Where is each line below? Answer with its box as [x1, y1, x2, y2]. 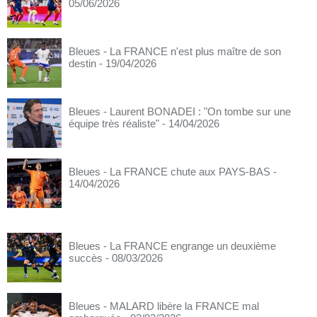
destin [69, 57, 96, 69]
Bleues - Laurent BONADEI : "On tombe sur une [69, 105, 291, 117]
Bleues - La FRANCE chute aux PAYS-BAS [69, 166, 270, 178]
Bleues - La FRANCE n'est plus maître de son [69, 45, 281, 57]
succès [69, 252, 103, 264]
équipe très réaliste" [69, 117, 159, 129]
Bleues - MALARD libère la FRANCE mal [69, 300, 259, 312]
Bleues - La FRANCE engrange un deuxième [69, 240, 276, 252]
